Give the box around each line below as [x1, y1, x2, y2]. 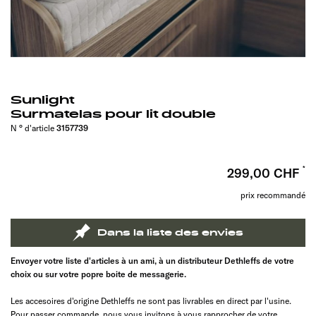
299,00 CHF [226, 164, 303, 181]
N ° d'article [11, 122, 56, 133]
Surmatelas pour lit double [11, 107, 216, 121]
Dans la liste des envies [97, 226, 243, 238]
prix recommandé [241, 189, 305, 200]
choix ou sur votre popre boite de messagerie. [11, 268, 186, 279]
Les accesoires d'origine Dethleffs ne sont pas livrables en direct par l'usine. [11, 295, 291, 306]
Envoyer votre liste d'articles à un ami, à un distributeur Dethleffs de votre [11, 255, 294, 266]
